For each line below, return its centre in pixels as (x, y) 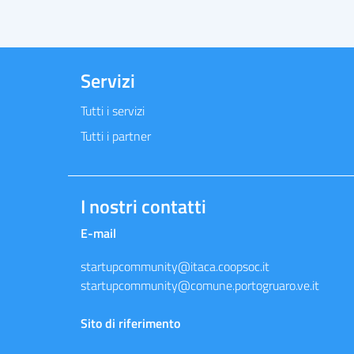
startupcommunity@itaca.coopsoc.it (175, 266)
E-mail (98, 233)
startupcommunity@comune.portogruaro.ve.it (200, 285)
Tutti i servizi (113, 111)
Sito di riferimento (130, 323)
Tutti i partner (116, 136)
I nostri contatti (143, 206)
